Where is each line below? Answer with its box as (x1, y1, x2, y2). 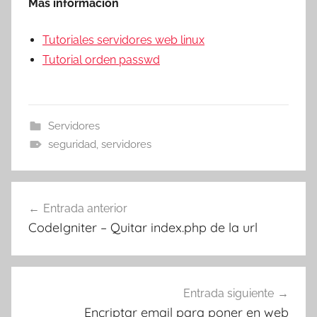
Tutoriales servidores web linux (42, 33, 204, 47)
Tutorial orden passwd (42, 52, 160, 67)
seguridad (47, 137, 96, 151)
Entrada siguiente (183, 287, 274, 301)
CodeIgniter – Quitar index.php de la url (28, 219, 258, 236)
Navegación (11, 183, 116, 204)
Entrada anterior (43, 201, 127, 215)
